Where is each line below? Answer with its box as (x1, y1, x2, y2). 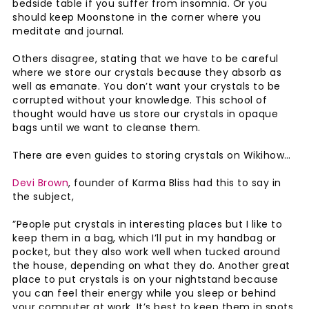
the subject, (12, 189, 77, 203)
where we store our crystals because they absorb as (12, 65, 281, 79)
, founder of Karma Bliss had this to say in (68, 175, 281, 190)
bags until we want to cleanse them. (12, 120, 203, 134)
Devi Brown (12, 175, 68, 190)
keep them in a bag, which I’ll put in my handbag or (12, 230, 277, 245)
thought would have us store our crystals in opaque (12, 106, 278, 121)
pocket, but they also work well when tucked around (12, 244, 280, 259)
